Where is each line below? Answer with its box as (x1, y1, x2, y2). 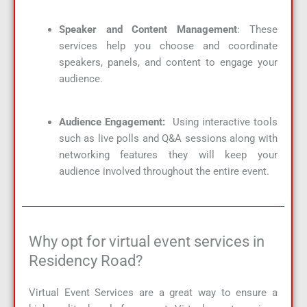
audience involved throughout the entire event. (58, 164, 269, 177)
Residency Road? (29, 251, 143, 269)
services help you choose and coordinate (58, 40, 278, 53)
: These (237, 23, 278, 36)
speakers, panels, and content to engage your (58, 56, 278, 69)
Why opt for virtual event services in (29, 232, 265, 250)
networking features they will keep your (58, 148, 278, 161)
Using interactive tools (165, 115, 278, 128)
